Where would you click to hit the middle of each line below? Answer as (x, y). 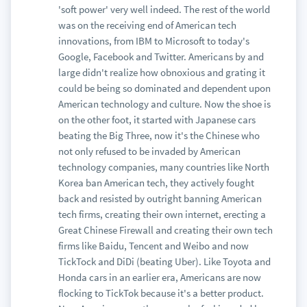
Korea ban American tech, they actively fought (156, 183)
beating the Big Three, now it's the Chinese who (159, 135)
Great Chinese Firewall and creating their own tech (165, 230)
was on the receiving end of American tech (147, 25)
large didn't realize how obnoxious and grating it (161, 72)
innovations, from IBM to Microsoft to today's (153, 41)
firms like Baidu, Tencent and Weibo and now (153, 246)
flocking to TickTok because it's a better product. (161, 293)
